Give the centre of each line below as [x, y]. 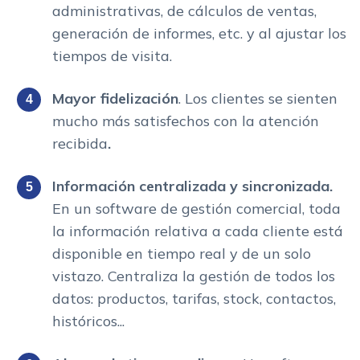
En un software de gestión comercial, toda [196, 209]
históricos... [88, 321]
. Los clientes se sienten [258, 99]
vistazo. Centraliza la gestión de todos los [194, 276]
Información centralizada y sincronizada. [192, 186]
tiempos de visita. [112, 56]
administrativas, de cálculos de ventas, [184, 11]
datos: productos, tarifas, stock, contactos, [194, 299]
